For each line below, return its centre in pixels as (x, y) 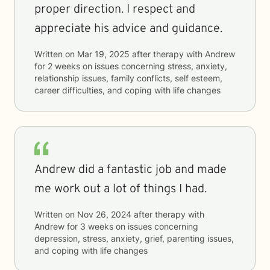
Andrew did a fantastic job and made (130, 170)
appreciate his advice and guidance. (128, 29)
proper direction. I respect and (115, 10)
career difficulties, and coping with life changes (127, 90)
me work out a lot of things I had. (121, 189)
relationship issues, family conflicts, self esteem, (128, 78)
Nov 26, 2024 (104, 214)
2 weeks (64, 66)
